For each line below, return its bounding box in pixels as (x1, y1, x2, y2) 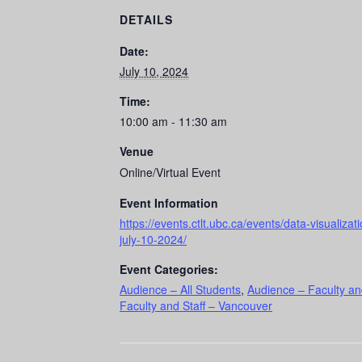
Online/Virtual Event (120, 164, 221, 181)
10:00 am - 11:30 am (120, 113, 227, 130)
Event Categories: (120, 261, 218, 278)
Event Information (120, 195, 218, 212)
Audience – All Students (120, 281, 241, 298)
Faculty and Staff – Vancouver (120, 297, 272, 314)
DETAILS (120, 11, 173, 28)
